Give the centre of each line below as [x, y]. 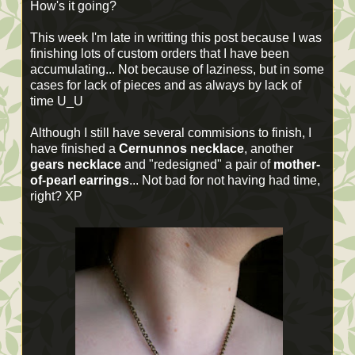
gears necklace [76, 164]
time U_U [57, 101]
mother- [297, 164]
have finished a [74, 148]
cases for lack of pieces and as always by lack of [166, 85]
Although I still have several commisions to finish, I [171, 132]
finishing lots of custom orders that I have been [160, 53]
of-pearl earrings [80, 180]
